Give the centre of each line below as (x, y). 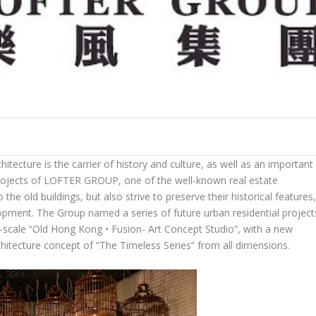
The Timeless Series (146, 245)
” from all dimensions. (241, 245)
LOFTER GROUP (81, 181)
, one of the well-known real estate (199, 181)
